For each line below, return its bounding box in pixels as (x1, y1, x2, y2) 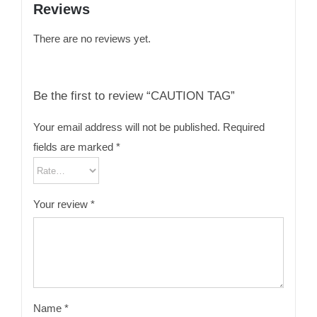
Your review (33, 198, 91, 211)
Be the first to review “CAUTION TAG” (33, 88, 235, 103)
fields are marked (33, 141, 116, 154)
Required (222, 121, 265, 134)
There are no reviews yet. (33, 33, 151, 45)
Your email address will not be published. (33, 121, 220, 134)
